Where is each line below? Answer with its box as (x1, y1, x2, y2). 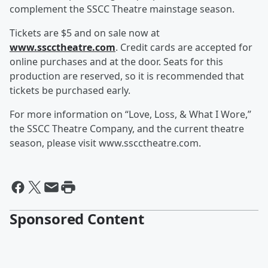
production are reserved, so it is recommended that (10, 69, 244, 83)
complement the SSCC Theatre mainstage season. (10, 2, 234, 16)
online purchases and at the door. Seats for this (10, 55, 223, 68)
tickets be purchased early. (10, 84, 130, 97)
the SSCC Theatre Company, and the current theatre (10, 122, 244, 135)
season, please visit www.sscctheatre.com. (10, 136, 201, 150)
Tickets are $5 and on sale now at (10, 26, 160, 39)
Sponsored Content (10, 209, 144, 229)
